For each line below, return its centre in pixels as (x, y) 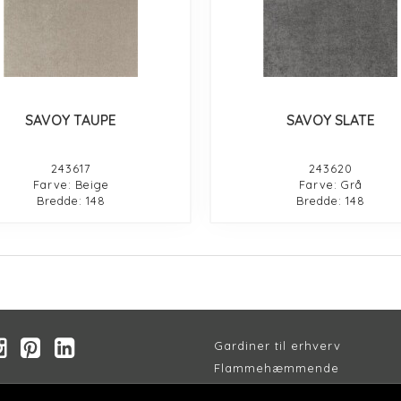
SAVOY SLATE (330, 119)
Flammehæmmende (277, 367)
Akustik (236, 390)
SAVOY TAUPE (71, 119)
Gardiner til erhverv (277, 345)
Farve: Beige (71, 184)
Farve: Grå (330, 184)
